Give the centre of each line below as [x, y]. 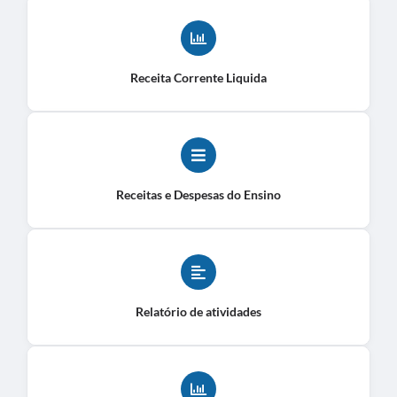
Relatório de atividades [198, 311]
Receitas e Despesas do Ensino [198, 194]
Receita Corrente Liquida [198, 77]
